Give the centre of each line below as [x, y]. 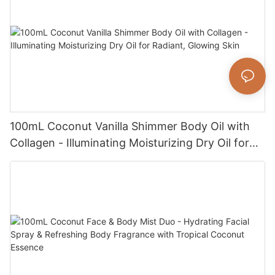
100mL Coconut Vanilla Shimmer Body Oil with [130, 126]
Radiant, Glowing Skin [67, 159]
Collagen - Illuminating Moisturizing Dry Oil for [130, 142]
